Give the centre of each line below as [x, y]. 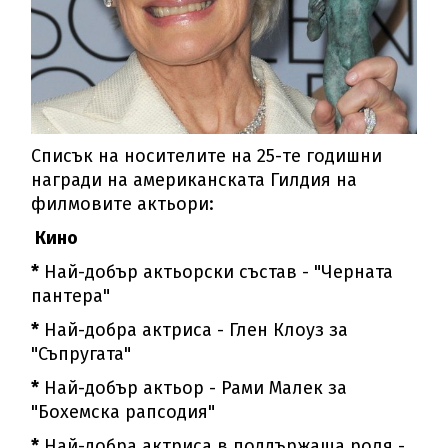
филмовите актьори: [123, 204]
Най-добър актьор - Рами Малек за [193, 388]
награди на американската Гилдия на [194, 180]
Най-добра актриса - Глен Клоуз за [194, 330]
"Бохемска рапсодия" [123, 412]
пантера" [71, 296]
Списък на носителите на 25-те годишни [207, 156]
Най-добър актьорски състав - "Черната [216, 272]
